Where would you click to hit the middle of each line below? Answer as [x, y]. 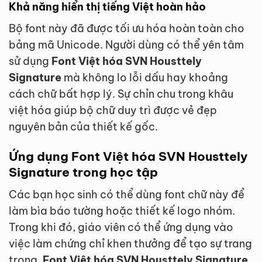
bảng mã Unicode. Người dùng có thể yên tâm [126, 45]
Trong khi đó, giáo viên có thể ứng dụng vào [121, 227]
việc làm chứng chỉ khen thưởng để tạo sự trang [130, 243]
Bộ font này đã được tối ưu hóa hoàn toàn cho [127, 29]
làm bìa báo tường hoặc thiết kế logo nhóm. [122, 211]
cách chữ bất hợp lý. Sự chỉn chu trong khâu [121, 94]
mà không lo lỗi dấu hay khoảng [145, 78]
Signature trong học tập [83, 173]
